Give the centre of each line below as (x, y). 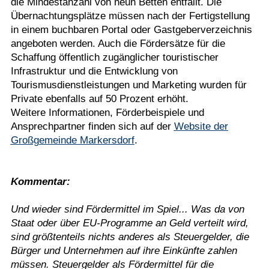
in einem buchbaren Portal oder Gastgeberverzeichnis (131, 30)
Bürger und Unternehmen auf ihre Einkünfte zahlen (124, 251)
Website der (201, 126)
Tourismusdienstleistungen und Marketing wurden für (128, 85)
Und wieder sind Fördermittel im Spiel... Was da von (127, 209)
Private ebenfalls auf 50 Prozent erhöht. (99, 99)
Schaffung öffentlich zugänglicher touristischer (114, 57)
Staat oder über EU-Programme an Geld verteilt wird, (129, 223)
